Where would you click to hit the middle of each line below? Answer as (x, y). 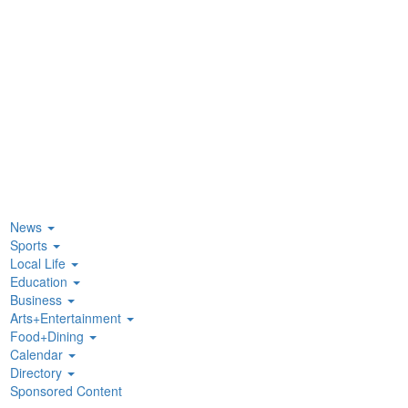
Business (38, 300)
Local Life (40, 264)
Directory (38, 373)
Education (41, 282)
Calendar (38, 355)
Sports (31, 245)
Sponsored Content (66, 391)
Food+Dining (49, 337)
